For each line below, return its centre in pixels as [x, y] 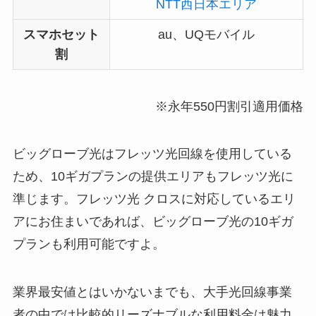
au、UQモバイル [206, 34]
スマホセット [61, 34]
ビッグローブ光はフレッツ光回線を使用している [152, 154]
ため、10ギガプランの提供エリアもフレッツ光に [153, 177]
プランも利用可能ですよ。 [89, 244]
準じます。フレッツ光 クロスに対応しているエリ [154, 199]
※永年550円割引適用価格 [230, 106]
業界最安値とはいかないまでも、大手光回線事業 [152, 292]
